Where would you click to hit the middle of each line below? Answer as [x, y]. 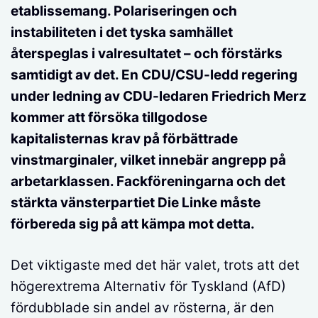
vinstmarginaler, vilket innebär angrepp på [148, 160]
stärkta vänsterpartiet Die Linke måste [136, 202]
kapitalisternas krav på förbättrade [124, 138]
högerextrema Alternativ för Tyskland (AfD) [148, 287]
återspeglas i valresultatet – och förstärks [147, 53]
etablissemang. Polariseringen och [124, 11]
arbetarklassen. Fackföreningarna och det [148, 181]
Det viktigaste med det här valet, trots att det [155, 265]
